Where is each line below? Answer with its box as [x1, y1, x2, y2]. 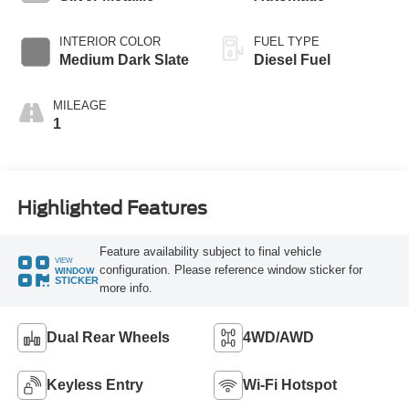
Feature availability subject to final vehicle [99, 245, 321, 259]
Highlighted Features [16, 196, 207, 219]
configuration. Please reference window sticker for [99, 263, 362, 278]
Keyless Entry [46, 377, 143, 393]
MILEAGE [52, 98, 107, 112]
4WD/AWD [243, 330, 314, 346]
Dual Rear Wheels [46, 330, 170, 346]
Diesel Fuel [254, 51, 330, 68]
